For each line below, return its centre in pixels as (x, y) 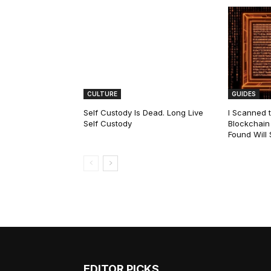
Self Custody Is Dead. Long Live (143, 112)
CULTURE (102, 93)
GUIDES (243, 93)
